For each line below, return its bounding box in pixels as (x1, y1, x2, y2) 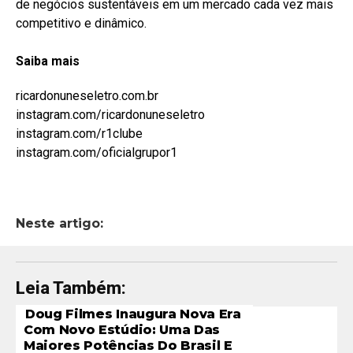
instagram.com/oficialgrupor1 (16, 144, 177, 160)
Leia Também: (16, 277, 126, 298)
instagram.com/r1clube (16, 125, 143, 141)
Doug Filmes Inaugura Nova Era (25, 306, 241, 321)
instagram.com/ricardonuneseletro (16, 106, 205, 122)
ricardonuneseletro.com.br (16, 87, 162, 103)
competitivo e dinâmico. (16, 15, 147, 31)
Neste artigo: (16, 215, 103, 231)
